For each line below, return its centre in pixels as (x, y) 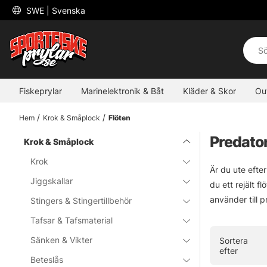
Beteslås (47, 260)
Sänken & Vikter (62, 240)
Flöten (119, 118)
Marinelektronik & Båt (122, 91)
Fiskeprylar (41, 91)
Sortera (234, 241)
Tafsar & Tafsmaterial (72, 221)
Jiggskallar (52, 181)
